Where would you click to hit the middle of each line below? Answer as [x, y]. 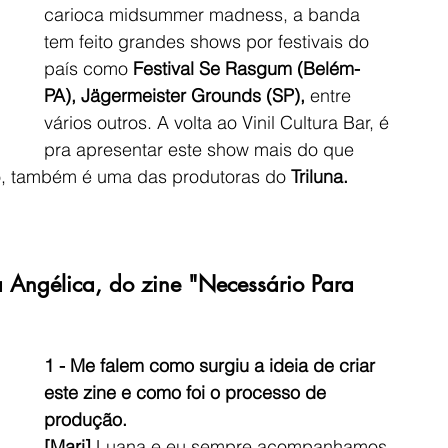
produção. [85, 419]
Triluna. [319, 176]
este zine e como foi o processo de [187, 392]
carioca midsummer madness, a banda [204, 14]
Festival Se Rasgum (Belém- [246, 68]
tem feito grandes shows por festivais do [209, 41]
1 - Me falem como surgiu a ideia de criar [212, 365]
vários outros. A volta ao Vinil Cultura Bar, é [219, 122]
